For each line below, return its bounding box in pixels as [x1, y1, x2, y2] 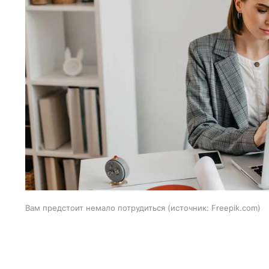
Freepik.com [211, 202, 258, 213]
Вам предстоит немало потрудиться [25, 202, 168, 213]
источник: [171, 202, 209, 213]
